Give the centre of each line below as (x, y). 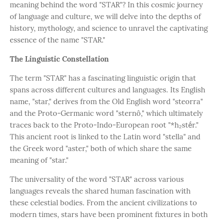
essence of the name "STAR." (57, 40)
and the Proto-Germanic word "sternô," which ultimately (106, 113)
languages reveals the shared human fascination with (100, 191)
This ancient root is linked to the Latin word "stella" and (105, 137)
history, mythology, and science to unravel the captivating (109, 28)
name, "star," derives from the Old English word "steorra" (106, 101)
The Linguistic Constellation (59, 59)
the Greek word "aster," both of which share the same (101, 148)
